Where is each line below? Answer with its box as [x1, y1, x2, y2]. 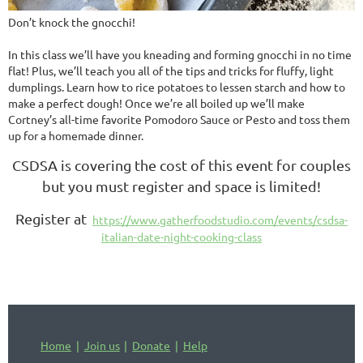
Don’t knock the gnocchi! [8, 15, 138, 30]
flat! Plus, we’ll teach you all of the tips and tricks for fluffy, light [8, 63, 334, 79]
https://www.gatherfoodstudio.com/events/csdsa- [92, 212, 348, 228]
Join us [83, 338, 120, 353]
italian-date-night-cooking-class [101, 229, 262, 245]
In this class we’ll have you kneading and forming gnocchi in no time [8, 47, 352, 62]
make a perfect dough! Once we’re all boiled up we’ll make [8, 96, 305, 111]
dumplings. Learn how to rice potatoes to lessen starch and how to [8, 79, 345, 95]
